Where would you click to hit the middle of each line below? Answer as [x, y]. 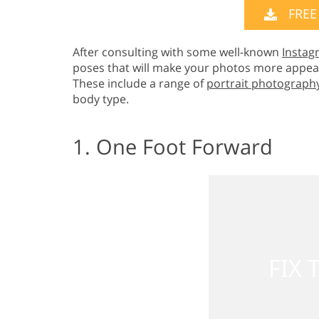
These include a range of [140, 84]
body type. [101, 99]
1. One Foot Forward [173, 147]
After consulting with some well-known [177, 52]
